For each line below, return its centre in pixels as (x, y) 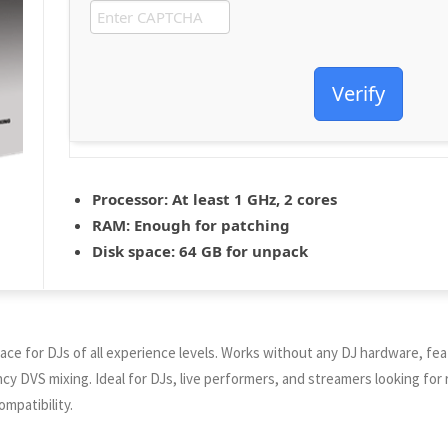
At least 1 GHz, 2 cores (252, 199)
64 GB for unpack (241, 251)
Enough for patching (210, 225)
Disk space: (133, 251)
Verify (358, 93)
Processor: (130, 199)
